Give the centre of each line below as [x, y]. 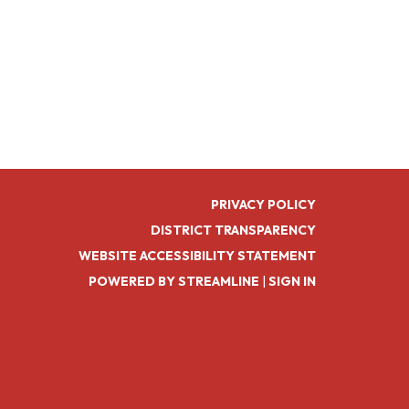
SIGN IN [292, 281]
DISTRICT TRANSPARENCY [233, 230]
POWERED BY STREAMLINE [174, 281]
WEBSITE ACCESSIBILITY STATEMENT [197, 256]
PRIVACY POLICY [263, 204]
